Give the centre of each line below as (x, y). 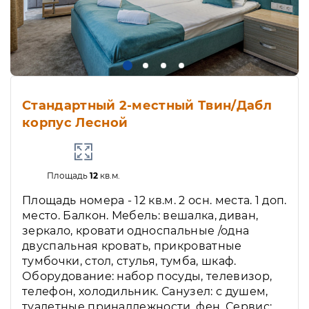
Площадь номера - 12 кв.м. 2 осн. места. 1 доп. (154, 201)
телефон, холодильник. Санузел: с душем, (145, 292)
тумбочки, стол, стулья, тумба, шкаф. (129, 261)
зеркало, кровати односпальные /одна (136, 231)
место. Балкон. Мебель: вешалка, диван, (140, 216)
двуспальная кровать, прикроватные (132, 246)
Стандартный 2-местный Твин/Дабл (147, 106)
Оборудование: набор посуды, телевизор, (147, 277)
